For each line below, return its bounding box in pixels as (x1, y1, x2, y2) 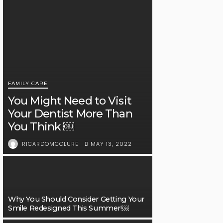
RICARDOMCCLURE (22, 140, 79, 148)
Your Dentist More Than (8, 107, 132, 121)
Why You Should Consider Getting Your (8, 195, 144, 204)
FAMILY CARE (8, 80, 48, 87)
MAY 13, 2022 (91, 139, 132, 148)
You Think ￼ (8, 120, 75, 134)
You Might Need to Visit (8, 94, 131, 108)
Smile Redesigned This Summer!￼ (8, 204, 129, 213)
